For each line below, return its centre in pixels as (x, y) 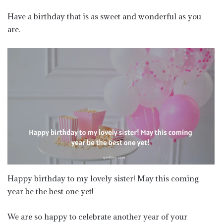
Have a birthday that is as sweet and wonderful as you (104, 17)
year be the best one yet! (51, 192)
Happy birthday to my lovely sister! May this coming (103, 179)
